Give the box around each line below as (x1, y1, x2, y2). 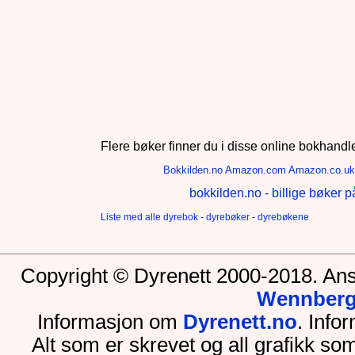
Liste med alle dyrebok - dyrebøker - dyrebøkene (101, 211, 309, 222)
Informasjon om (36, 310, 183, 333)
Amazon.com (224, 163, 286, 176)
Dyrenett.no (182, 310, 297, 333)
